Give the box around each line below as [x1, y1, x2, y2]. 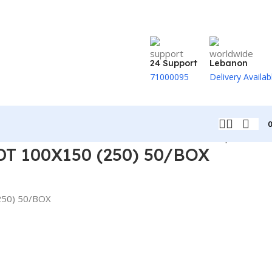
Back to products [191, 131, 263, 143]
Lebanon [209, 58, 248, 69]
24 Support [150, 58, 197, 69]
